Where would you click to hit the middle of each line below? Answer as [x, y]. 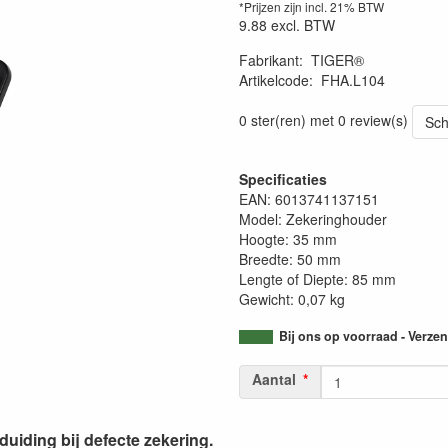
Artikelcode [274, 80]
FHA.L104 [353, 80]
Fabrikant [269, 60]
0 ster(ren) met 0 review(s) [323, 119]
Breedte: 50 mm [290, 259]
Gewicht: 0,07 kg [292, 299]
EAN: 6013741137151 [309, 199]
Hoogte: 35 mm [288, 239]
